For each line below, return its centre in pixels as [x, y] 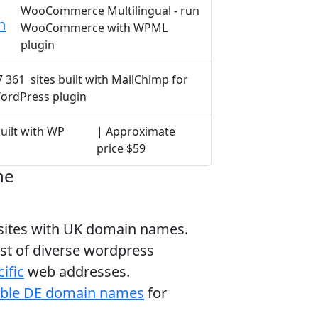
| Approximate [136, 131]
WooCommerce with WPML [94, 28]
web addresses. [77, 272]
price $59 [121, 148]
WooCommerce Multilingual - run [110, 11]
